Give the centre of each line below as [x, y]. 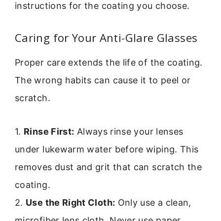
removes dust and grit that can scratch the [109, 167]
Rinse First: [49, 132]
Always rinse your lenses [129, 132]
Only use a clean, [153, 203]
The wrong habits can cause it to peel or [103, 80]
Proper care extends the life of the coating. [109, 62]
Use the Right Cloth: [71, 203]
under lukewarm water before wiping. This [107, 149]
